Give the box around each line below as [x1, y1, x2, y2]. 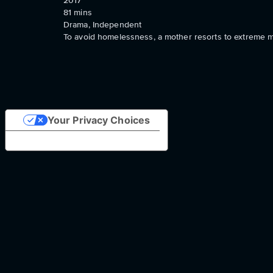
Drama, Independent [63, 19, 142, 30]
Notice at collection [15, 134, 108, 147]
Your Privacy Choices [47, 113, 151, 126]
